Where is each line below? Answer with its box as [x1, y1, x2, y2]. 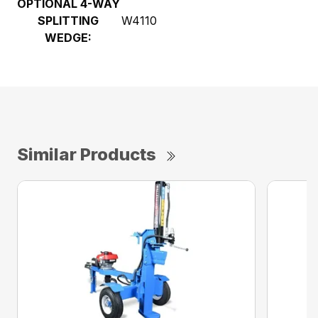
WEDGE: [45, 30, 92, 45]
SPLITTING [38, 13, 99, 28]
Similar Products [17, 143, 156, 165]
